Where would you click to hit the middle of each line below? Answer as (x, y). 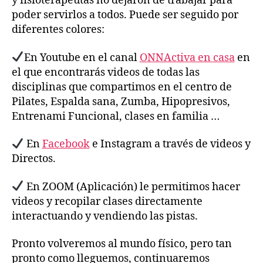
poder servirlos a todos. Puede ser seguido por (125, 15)
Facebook (66, 144)
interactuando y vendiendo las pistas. (105, 216)
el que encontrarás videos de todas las (106, 72)
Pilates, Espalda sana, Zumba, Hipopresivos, (121, 102)
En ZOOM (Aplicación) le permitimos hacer (132, 187)
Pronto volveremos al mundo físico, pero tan (122, 244)
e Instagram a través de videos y (170, 144)
